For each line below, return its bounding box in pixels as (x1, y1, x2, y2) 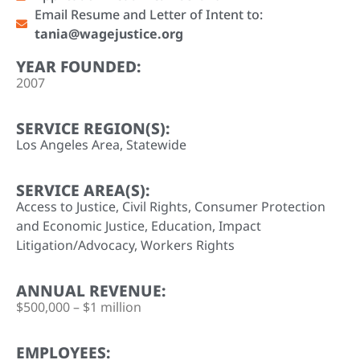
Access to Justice (16, 197, 116, 215)
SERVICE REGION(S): (16, 117, 170, 139)
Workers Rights (141, 235, 235, 254)
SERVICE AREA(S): (16, 178, 149, 201)
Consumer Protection (194, 197, 325, 215)
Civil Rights (122, 197, 188, 215)
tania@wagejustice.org (34, 24, 183, 43)
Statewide (126, 135, 186, 153)
